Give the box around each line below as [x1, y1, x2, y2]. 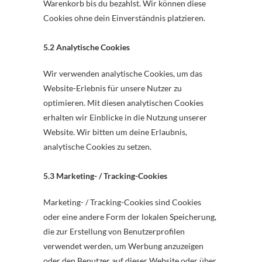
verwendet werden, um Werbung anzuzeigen [43, 241, 204, 251]
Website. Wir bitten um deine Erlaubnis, [43, 127, 187, 137]
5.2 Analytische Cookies [43, 42, 130, 52]
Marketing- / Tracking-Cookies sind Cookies [43, 197, 201, 207]
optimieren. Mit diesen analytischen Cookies [43, 98, 204, 108]
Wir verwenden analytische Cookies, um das [43, 68, 202, 78]
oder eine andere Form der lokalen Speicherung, [43, 212, 216, 222]
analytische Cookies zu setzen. [43, 142, 151, 151]
